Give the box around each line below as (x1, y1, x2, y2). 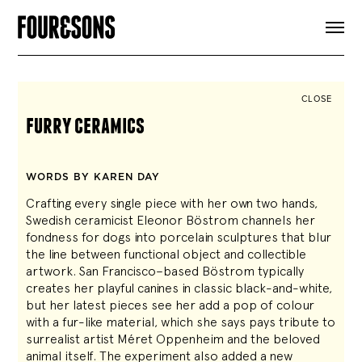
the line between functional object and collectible (26, 246, 307, 262)
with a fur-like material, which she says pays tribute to (26, 314, 336, 330)
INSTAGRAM (149, 157, 213, 166)
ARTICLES (155, 21, 207, 30)
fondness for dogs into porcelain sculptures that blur (26, 229, 332, 245)
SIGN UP (159, 118, 203, 127)
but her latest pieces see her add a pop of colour (26, 297, 315, 313)
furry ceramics (26, 112, 145, 137)
